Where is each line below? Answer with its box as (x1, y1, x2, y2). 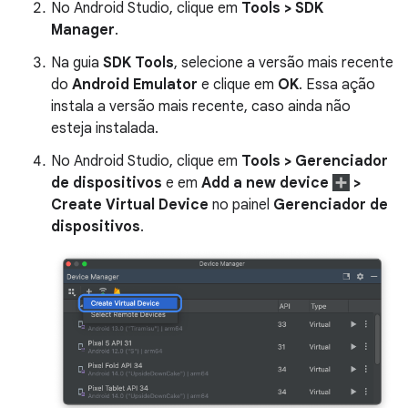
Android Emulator (72, 76, 198, 95)
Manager (51, 21, 115, 40)
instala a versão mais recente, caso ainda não (51, 97, 351, 117)
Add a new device (201, 174, 332, 193)
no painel (209, 196, 273, 215)
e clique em (198, 76, 278, 95)
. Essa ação (299, 76, 375, 95)
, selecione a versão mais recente (174, 54, 393, 73)
